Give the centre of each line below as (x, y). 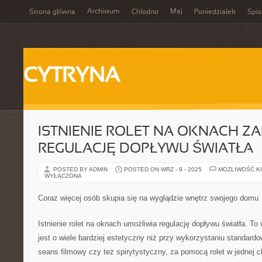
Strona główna (52, 12)
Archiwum (104, 12)
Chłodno (145, 12)
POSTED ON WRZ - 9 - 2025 (163, 169)
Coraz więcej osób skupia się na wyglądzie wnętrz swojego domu (148, 198)
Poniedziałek (215, 12)
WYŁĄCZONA (63, 176)
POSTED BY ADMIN (81, 169)
